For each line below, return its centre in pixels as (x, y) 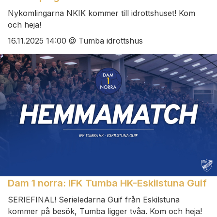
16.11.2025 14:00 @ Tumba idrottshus (75, 40)
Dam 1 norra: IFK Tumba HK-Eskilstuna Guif (107, 183)
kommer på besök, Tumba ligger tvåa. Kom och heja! (105, 211)
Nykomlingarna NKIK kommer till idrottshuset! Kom (101, 13)
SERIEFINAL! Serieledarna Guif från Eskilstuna (94, 199)
